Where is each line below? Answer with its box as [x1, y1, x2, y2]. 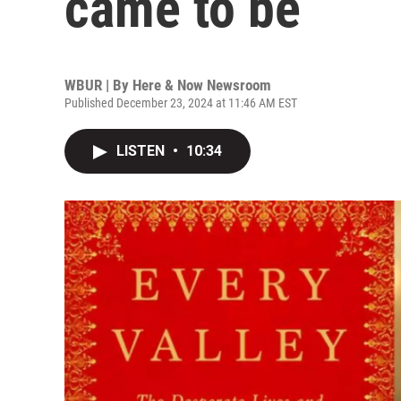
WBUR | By [64, 76, 132, 94]
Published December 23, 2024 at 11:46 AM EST [64, 96, 297, 110]
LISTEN [116, 142, 168, 159]
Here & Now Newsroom [132, 76, 271, 94]
